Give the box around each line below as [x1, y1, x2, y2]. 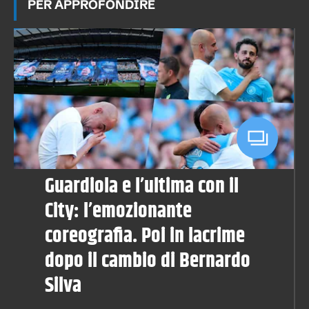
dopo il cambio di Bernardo [45, 246, 250, 277]
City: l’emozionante [45, 196, 192, 227]
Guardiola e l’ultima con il [45, 171, 239, 202]
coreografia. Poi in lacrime [45, 221, 245, 252]
